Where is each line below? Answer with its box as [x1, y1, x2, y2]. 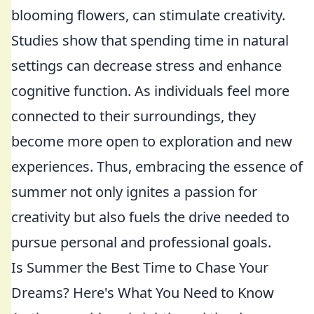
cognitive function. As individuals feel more [11, 81, 289, 100]
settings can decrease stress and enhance [11, 56, 282, 75]
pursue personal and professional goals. [11, 233, 271, 252]
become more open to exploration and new [11, 132, 292, 151]
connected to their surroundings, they [11, 107, 256, 125]
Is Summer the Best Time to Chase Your [11, 258, 268, 277]
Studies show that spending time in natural [11, 31, 289, 50]
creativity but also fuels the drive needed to [11, 207, 289, 226]
